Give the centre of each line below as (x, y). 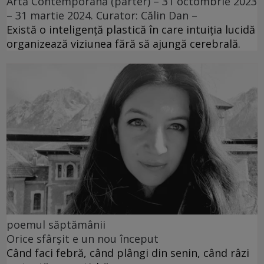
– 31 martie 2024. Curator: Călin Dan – (102, 16)
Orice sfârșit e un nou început (82, 238)
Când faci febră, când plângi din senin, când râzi (128, 253)
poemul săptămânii (56, 224)
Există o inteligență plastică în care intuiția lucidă (131, 30)
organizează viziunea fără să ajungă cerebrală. (123, 44)
